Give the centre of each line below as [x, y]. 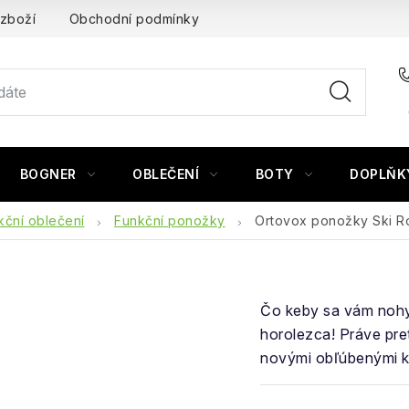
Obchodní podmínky [134, 19]
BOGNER [48, 174]
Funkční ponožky [170, 220]
